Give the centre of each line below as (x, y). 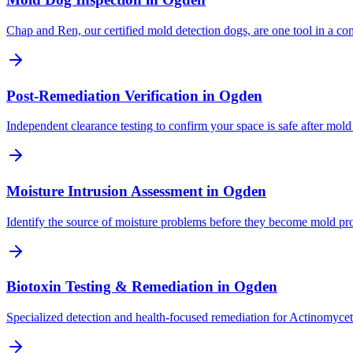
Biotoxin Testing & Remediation (110, 287)
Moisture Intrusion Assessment (104, 191)
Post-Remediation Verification (102, 95)
